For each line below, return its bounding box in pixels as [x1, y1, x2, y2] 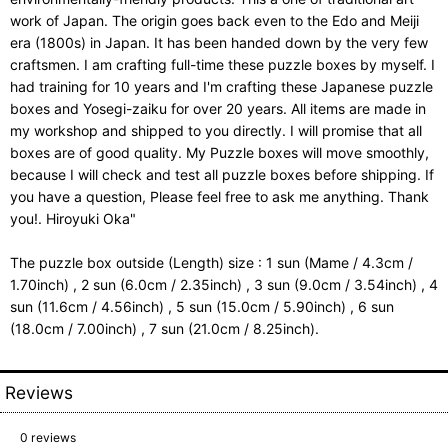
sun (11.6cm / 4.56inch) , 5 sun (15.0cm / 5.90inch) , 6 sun [10, 298, 394, 315]
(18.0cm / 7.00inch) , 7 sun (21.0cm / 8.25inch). [10, 320, 319, 337]
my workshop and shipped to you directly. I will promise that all [10, 122, 422, 139]
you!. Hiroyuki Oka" [10, 210, 136, 227]
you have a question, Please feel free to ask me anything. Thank [10, 188, 429, 205]
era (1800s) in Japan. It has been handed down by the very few [10, 34, 428, 51]
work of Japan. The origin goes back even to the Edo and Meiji [10, 12, 419, 29]
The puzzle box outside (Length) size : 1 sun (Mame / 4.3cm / [10, 254, 413, 271]
